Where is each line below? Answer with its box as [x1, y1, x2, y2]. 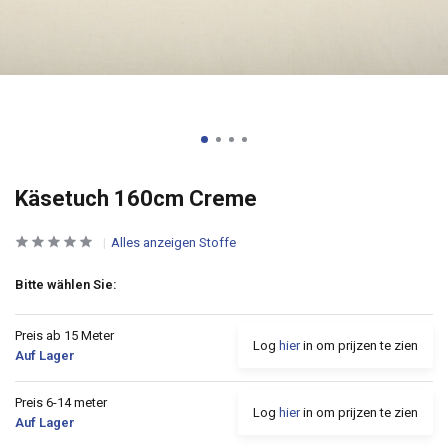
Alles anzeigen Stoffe [111, 235, 236, 250]
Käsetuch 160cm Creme [15, 186, 257, 211]
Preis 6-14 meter [15, 395, 107, 410]
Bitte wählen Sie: [15, 277, 117, 292]
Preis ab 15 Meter [15, 328, 114, 343]
